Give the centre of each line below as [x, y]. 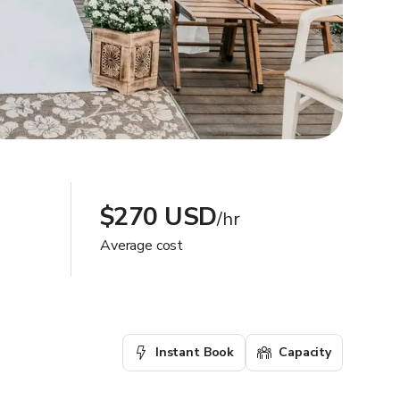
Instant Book [195, 353]
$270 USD [158, 217]
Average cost [142, 246]
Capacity [305, 353]
